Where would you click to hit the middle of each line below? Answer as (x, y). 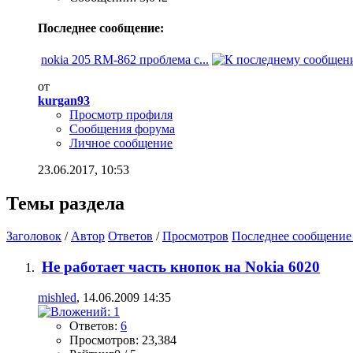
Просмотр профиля (121, 114)
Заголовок (34, 236)
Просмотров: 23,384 (123, 340)
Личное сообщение (121, 143)
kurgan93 (64, 100)
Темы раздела (65, 203)
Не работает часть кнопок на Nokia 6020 (181, 267)
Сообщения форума (122, 128)
